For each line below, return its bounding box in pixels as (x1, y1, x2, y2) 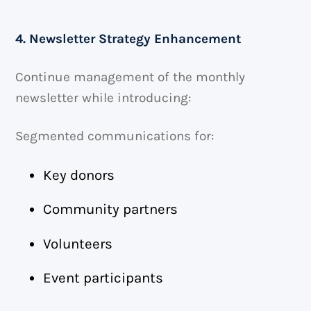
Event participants (43, 269, 164, 287)
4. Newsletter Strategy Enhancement (15, 31, 242, 47)
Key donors (43, 166, 115, 183)
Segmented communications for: (15, 128, 215, 144)
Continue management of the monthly (15, 69, 246, 85)
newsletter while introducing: (15, 90, 192, 106)
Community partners (43, 201, 178, 218)
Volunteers (43, 235, 113, 252)
